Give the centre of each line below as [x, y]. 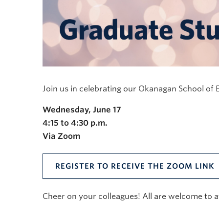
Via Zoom [61, 136]
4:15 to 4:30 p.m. [75, 123]
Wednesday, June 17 [82, 110]
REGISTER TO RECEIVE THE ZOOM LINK [135, 166]
